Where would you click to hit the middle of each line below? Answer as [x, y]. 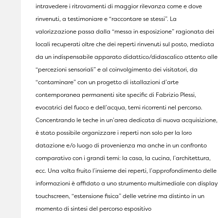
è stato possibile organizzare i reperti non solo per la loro [114, 133]
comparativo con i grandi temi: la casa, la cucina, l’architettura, [123, 158]
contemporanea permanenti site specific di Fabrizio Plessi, [116, 95]
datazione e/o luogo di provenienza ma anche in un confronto [121, 145]
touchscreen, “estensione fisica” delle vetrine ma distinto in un [120, 196]
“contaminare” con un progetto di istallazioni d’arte [107, 82]
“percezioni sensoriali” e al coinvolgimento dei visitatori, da [117, 70]
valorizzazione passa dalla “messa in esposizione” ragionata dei [125, 32]
